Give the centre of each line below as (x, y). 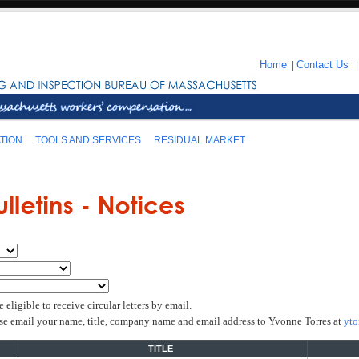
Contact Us (323, 65)
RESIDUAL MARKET (200, 140)
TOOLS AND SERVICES (88, 140)
